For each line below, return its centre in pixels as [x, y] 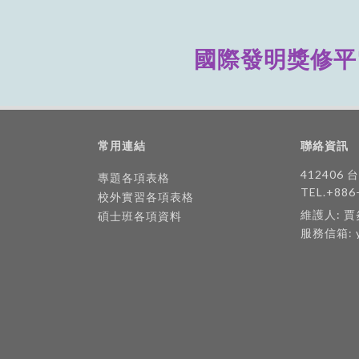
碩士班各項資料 [140, 216]
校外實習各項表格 [146, 197]
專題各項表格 [134, 177]
